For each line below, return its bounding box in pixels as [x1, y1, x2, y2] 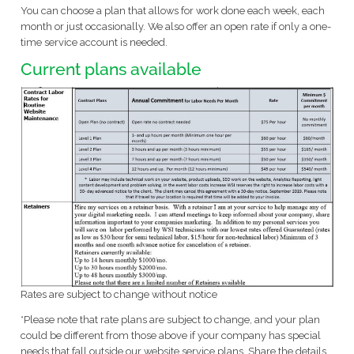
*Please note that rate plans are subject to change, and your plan [20, 313, 320, 326]
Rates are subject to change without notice [20, 288, 217, 300]
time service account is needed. [20, 36, 168, 49]
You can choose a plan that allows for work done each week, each [20, 5, 325, 17]
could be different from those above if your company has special [20, 329, 321, 341]
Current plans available [20, 59, 201, 80]
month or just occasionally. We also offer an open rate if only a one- [20, 21, 331, 33]
